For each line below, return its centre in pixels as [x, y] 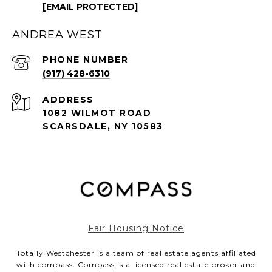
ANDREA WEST [57, 34]
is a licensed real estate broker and [185, 264]
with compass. [47, 264]
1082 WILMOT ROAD [97, 113]
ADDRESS [68, 99]
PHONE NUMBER [85, 59]
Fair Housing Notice [136, 228]
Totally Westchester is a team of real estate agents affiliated [136, 253]
